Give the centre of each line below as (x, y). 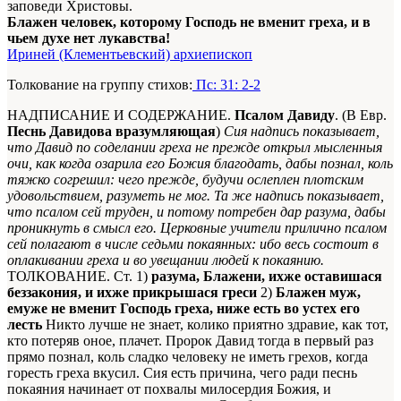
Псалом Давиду (285, 115)
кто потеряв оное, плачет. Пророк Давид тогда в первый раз (190, 340)
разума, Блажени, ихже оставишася (267, 276)
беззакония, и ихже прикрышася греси (132, 292)
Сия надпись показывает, (302, 131)
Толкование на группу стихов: (100, 84)
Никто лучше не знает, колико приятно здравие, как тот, (217, 324)
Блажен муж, (318, 292)
